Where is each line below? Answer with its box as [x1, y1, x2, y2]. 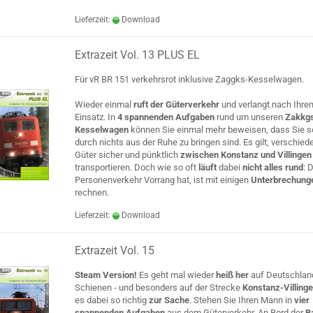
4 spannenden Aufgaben [117, 112, 214, 122]
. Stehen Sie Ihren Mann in [189, 295, 294, 305]
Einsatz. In [75, 112, 117, 122]
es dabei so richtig [75, 295, 149, 305]
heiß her [214, 270, 251, 280]
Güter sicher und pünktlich [75, 150, 180, 160]
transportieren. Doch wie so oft [75, 162, 198, 173]
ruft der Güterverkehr [133, 99, 219, 110]
